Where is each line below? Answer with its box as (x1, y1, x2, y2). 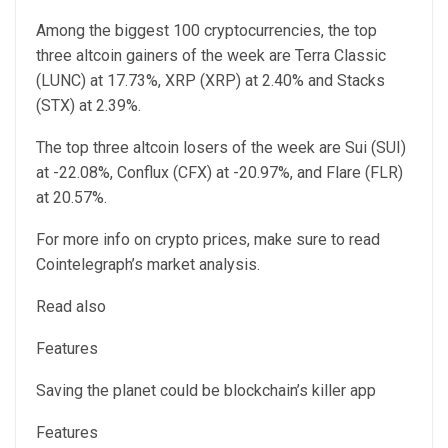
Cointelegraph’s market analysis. (36, 254, 260, 274)
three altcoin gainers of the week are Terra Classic (36, 45, 386, 65)
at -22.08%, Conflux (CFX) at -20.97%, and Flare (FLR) (36, 162, 403, 182)
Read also (36, 296, 106, 316)
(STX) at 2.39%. (36, 95, 145, 115)
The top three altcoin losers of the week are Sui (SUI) (36, 137, 406, 157)
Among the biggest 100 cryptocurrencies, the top (36, 20, 377, 40)
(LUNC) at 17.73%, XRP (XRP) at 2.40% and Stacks (36, 70, 385, 90)
